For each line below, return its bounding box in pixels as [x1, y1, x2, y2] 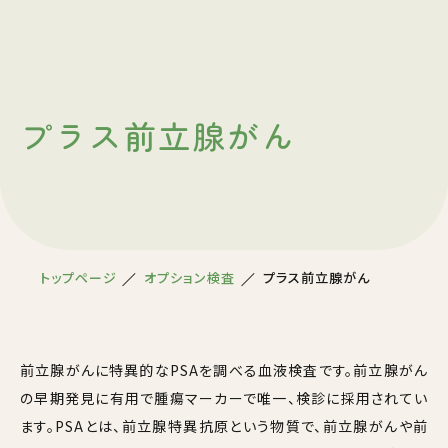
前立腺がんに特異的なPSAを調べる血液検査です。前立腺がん [20, 360, 428, 380]
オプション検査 [144, 268, 236, 287]
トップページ [40, 268, 118, 287]
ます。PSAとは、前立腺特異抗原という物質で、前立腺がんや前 [20, 416, 428, 436]
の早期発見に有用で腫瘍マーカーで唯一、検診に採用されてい [20, 388, 428, 408]
